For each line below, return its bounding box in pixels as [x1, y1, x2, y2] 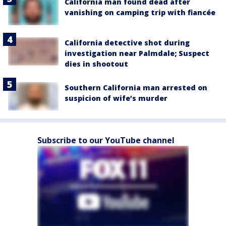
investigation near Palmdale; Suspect [65, 48, 209, 58]
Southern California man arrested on [65, 82, 207, 92]
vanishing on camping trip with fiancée [65, 8, 215, 18]
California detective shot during [65, 37, 190, 47]
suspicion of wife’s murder [65, 93, 167, 103]
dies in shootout [65, 59, 128, 69]
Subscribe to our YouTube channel [37, 134, 175, 146]
